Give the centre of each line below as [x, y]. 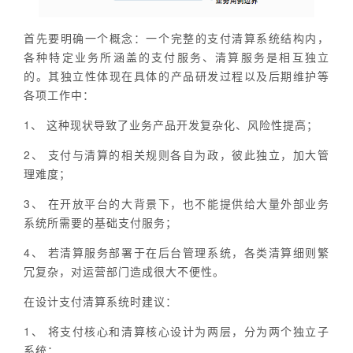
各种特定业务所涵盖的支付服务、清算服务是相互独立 [176, 57]
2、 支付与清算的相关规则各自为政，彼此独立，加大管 [176, 155]
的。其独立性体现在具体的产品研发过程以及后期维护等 [176, 76]
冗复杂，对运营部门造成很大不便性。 [124, 271]
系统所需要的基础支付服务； [100, 223]
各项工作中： [59, 95]
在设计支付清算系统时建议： [100, 301]
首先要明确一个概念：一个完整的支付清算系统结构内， [176, 38]
